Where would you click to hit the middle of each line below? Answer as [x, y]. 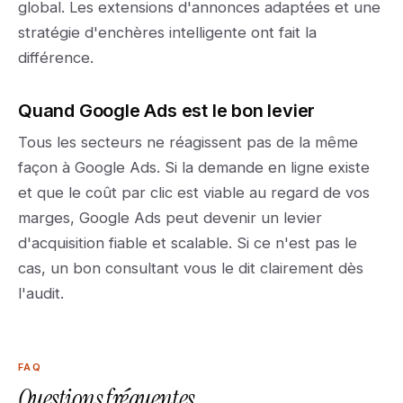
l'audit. [41, 293]
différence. [56, 58]
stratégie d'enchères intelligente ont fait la [167, 32]
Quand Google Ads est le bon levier [167, 111]
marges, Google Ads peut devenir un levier [170, 218]
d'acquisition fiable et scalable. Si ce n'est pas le [188, 243]
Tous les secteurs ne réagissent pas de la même [188, 142]
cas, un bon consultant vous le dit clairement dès [191, 268]
